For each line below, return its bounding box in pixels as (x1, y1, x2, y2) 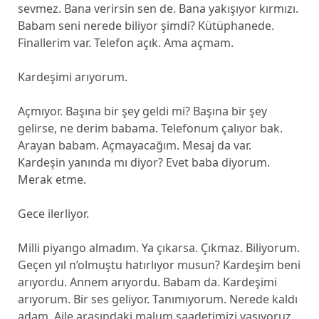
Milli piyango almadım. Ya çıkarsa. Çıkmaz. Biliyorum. (17, 240, 300, 256)
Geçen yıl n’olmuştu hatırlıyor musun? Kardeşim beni (17, 257, 300, 273)
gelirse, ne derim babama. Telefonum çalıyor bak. (17, 120, 283, 136)
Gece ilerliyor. (17, 206, 89, 221)
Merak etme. (17, 172, 86, 187)
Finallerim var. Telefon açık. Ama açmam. (17, 35, 234, 51)
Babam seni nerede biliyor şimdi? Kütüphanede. (17, 18, 274, 33)
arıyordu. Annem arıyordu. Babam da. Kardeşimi (17, 274, 277, 290)
